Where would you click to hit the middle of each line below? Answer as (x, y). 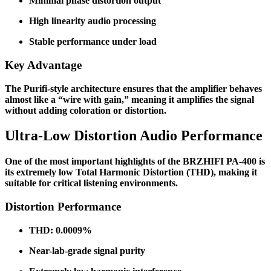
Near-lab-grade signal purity (87, 250)
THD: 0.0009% (60, 230)
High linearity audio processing (93, 21)
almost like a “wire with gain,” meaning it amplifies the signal (129, 99)
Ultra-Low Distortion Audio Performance (134, 136)
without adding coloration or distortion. (86, 110)
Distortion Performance (63, 207)
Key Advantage (43, 65)
